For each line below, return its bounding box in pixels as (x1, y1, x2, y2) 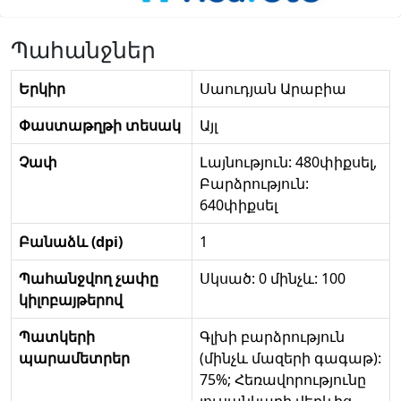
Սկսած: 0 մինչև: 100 (200, 269, 346, 289)
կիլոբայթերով (19, 290, 123, 311)
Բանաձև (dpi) (19, 232, 123, 252)
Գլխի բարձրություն (200, 327, 345, 347)
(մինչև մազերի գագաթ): (200, 348, 381, 369)
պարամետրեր (19, 348, 130, 369)
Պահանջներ (11, 34, 156, 65)
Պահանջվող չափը (19, 269, 158, 289)
